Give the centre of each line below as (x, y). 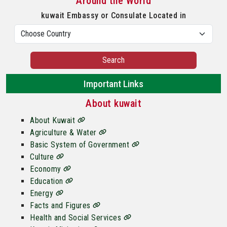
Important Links (113, 84)
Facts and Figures (61, 205)
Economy (47, 169)
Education (48, 181)
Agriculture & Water (64, 132)
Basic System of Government (81, 144)
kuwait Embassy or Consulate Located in (113, 15)
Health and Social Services (77, 217)
